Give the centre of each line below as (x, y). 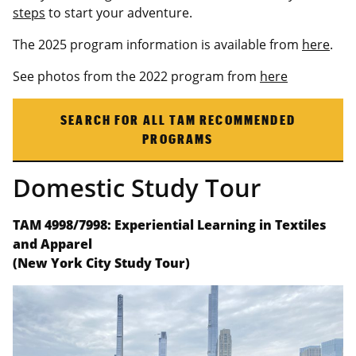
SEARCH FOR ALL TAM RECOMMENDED (178, 119)
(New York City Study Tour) (101, 263)
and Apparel (52, 244)
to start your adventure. (119, 12)
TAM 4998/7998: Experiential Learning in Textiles (170, 225)
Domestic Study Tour (137, 188)
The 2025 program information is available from (157, 44)
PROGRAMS (178, 138)
